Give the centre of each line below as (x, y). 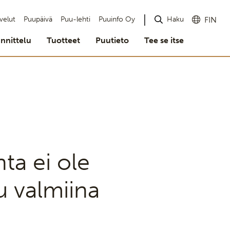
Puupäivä (38, 19)
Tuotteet (63, 40)
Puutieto (112, 40)
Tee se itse (164, 40)
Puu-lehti (75, 19)
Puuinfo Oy (117, 19)
